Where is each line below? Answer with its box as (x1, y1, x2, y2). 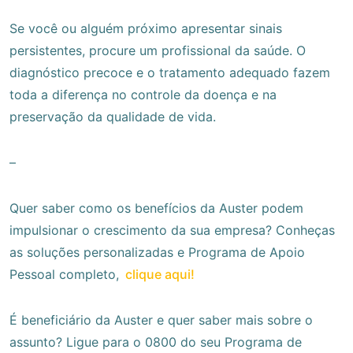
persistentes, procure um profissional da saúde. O (9, 42, 306, 58)
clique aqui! (125, 266, 195, 282)
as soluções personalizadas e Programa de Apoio (9, 243, 305, 260)
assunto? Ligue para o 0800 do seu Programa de (9, 333, 302, 350)
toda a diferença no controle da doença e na (9, 86, 277, 102)
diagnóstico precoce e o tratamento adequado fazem (9, 64, 330, 80)
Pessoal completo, (9, 266, 123, 282)
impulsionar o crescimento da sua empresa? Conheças (9, 221, 335, 238)
